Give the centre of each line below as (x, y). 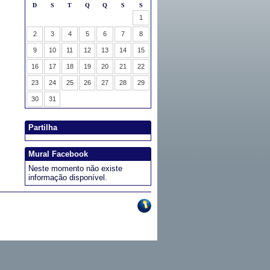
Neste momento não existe (75, 168)
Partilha (43, 127)
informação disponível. (68, 177)
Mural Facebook (58, 154)
